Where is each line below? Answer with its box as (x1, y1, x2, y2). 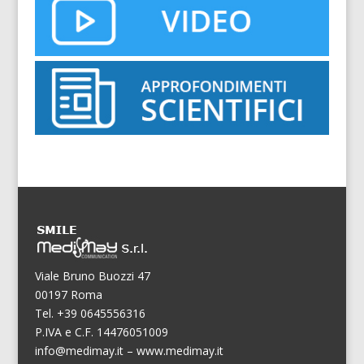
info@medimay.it (34, 342, 123, 358)
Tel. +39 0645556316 (34, 305, 145, 321)
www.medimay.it (136, 342, 223, 358)
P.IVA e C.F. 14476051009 (34, 323, 168, 340)
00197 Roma (34, 286, 102, 302)
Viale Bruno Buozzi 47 (34, 267, 150, 284)
